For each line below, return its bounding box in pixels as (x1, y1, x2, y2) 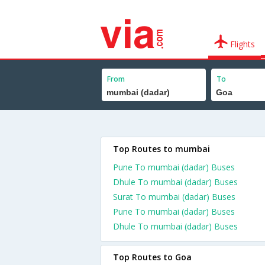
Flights (228, 38, 256, 50)
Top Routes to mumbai (113, 143, 210, 154)
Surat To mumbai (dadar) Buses (113, 191, 235, 202)
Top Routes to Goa (113, 251, 192, 263)
